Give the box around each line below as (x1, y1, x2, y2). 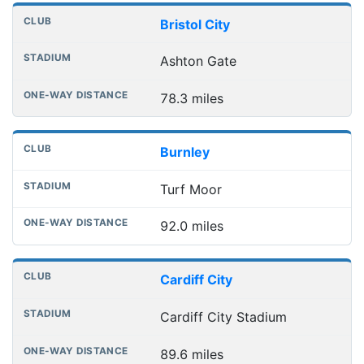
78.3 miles (159, 90, 223, 107)
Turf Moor (159, 180, 222, 197)
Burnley (159, 143, 210, 160)
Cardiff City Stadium (159, 308, 287, 325)
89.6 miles (159, 345, 223, 362)
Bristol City (159, 15, 230, 32)
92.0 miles (159, 218, 223, 235)
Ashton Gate (159, 53, 236, 70)
